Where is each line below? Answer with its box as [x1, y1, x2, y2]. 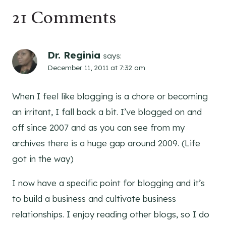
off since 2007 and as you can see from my [12, 122, 185, 133]
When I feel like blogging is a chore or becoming [12, 91, 208, 102]
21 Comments [12, 6, 117, 29]
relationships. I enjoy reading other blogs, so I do [12, 209, 209, 220]
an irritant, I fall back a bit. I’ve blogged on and [12, 106, 202, 118]
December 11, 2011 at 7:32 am [47, 63, 145, 72]
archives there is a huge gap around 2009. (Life [12, 138, 200, 149]
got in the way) [12, 153, 74, 164]
